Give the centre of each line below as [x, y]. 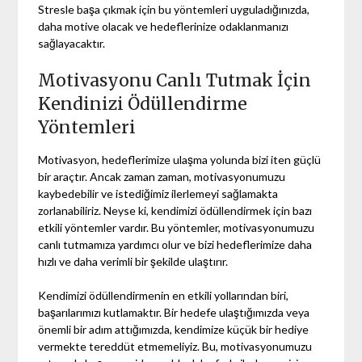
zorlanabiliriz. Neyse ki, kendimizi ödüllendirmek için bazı [175, 211]
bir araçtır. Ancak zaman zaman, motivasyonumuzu [162, 177]
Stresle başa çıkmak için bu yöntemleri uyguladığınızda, [174, 10]
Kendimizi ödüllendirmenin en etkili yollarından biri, [164, 296]
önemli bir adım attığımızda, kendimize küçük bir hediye [174, 330]
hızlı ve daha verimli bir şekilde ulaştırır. [133, 262]
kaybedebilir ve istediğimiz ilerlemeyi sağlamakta [158, 194]
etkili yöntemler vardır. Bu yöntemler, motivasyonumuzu [177, 228]
